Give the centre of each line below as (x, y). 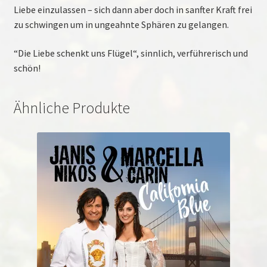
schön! (27, 68)
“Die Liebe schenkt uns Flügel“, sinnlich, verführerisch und (131, 53)
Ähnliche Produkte (72, 108)
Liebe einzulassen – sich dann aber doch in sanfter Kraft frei (133, 10)
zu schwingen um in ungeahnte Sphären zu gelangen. (121, 25)
